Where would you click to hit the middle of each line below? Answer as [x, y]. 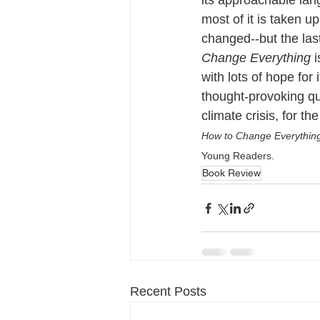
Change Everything [258, 58]
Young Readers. [238, 156]
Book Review [231, 173]
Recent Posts [168, 291]
